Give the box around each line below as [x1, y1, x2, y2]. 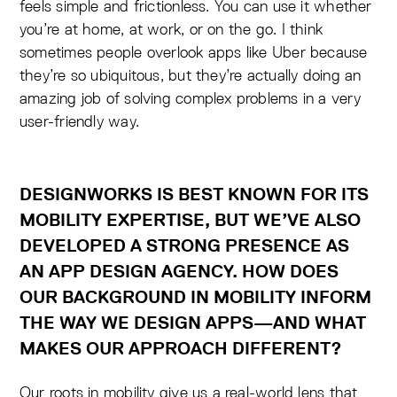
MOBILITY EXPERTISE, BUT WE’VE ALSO [19, 209, 361, 231]
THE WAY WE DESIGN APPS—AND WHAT [19, 312, 366, 334]
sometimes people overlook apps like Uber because [19, 42, 368, 63]
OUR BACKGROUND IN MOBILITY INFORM [19, 286, 371, 308]
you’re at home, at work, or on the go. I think [19, 19, 323, 40]
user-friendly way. [19, 111, 139, 132]
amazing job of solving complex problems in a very [19, 88, 361, 109]
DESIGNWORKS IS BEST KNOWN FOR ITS [19, 183, 369, 206]
